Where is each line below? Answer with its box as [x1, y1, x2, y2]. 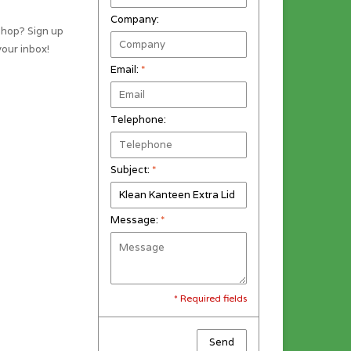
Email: [110, 62, 141, 76]
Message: [110, 212, 161, 226]
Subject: [110, 162, 152, 176]
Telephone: [110, 112, 166, 126]
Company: [110, 12, 159, 26]
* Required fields [174, 291, 247, 304]
